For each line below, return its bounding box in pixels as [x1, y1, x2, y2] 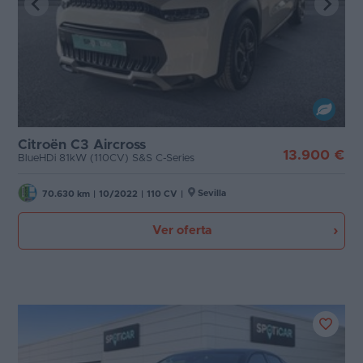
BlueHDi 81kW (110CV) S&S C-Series [18, 152, 194, 164]
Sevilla [198, 188, 226, 198]
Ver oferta [152, 224, 211, 237]
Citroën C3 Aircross [18, 137, 146, 152]
